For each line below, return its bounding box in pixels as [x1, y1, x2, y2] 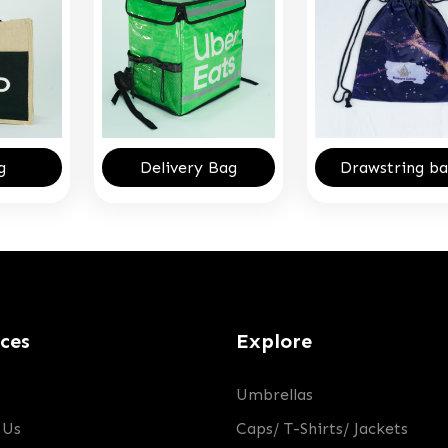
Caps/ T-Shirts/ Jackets [236, 419, 408, 438]
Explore [236, 329, 312, 353]
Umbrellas [236, 385, 313, 404]
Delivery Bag [139, 157, 237, 177]
